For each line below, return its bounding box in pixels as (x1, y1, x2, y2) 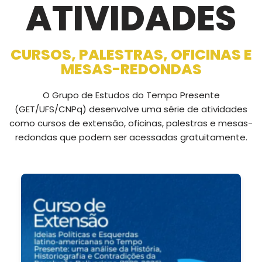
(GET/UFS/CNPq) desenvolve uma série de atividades (15, 102, 247, 115)
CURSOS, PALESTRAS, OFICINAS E (10, 44, 252, 65)
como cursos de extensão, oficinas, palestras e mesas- (9, 116, 253, 129)
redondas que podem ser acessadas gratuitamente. (15, 130, 247, 143)
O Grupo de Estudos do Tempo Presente (42, 88, 220, 101)
